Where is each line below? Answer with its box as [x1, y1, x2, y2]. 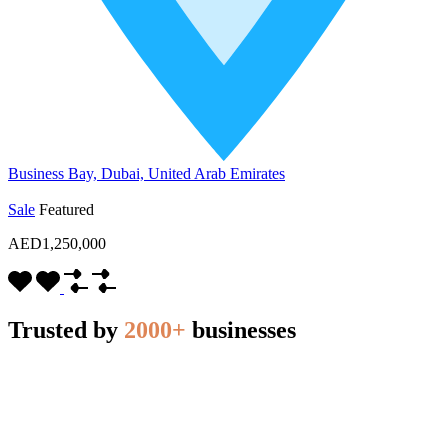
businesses [186, 316, 296, 343]
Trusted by [8, 316, 124, 343]
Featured [39, 201, 94, 219]
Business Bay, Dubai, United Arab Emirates [8, 165, 285, 183]
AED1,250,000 [8, 235, 106, 253]
